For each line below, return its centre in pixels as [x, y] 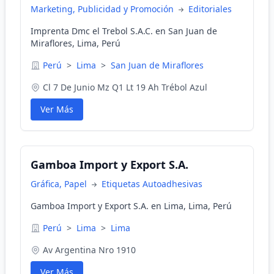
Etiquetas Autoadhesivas [152, 184]
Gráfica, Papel [60, 184]
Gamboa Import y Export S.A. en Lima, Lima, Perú [131, 206]
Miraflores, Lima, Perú [76, 43]
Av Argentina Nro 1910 [89, 250]
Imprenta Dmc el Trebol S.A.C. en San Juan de [124, 31]
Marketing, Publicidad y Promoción [103, 9]
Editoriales [210, 9]
